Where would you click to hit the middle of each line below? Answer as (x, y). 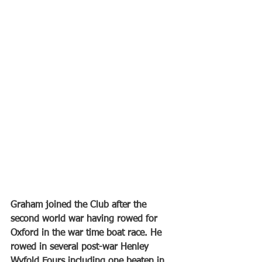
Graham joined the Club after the (80, 206)
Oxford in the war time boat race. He (87, 234)
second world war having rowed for (85, 220)
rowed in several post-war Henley (81, 248)
